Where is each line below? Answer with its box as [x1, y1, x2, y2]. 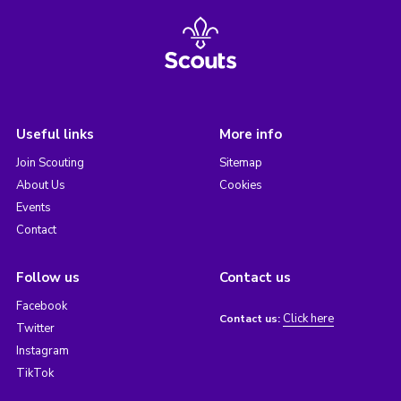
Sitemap [218, 155, 262, 172]
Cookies [218, 177, 262, 194]
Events [15, 200, 51, 217]
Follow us [15, 269, 80, 287]
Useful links [15, 125, 94, 144]
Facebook [15, 298, 67, 315]
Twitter [15, 320, 55, 337]
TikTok [15, 365, 54, 382]
